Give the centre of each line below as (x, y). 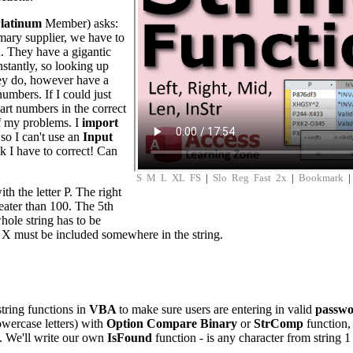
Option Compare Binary (172, 324)
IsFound (131, 338)
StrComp (280, 324)
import (100, 123)
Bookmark (321, 178)
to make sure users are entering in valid (217, 310)
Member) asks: (82, 23)
